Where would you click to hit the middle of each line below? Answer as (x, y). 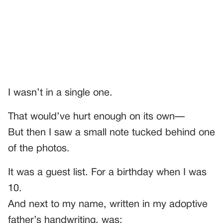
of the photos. (39, 149)
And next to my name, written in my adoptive (108, 204)
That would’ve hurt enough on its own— (96, 117)
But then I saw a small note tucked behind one (111, 133)
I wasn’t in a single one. (60, 93)
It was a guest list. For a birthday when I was (107, 172)
